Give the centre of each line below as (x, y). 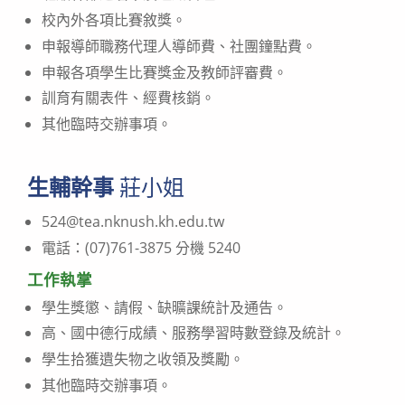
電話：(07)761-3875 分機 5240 (141, 247)
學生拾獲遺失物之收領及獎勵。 (143, 359)
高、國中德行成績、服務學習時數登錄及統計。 (193, 333)
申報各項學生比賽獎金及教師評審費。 (165, 72)
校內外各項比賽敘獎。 (114, 20)
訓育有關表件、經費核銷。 (128, 98)
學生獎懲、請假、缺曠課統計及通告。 (165, 307)
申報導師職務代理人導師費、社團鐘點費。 (179, 46)
